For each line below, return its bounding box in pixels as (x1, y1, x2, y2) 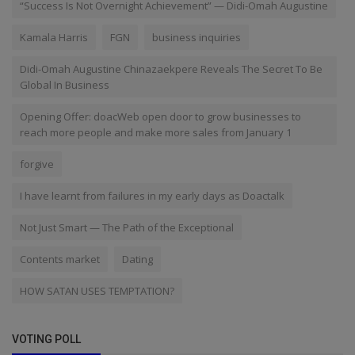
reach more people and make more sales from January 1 (20, 124, 292, 139)
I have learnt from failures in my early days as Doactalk (20, 188, 284, 203)
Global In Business (20, 77, 109, 92)
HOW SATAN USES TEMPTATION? (20, 283, 174, 298)
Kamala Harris (20, 29, 88, 44)
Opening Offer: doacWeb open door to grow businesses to (20, 109, 301, 124)
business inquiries (152, 29, 241, 44)
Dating (122, 251, 153, 266)
